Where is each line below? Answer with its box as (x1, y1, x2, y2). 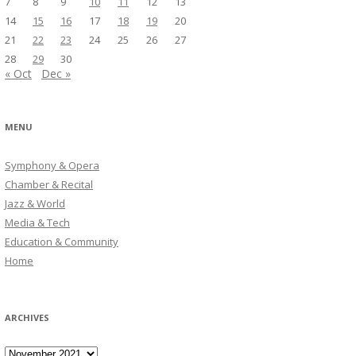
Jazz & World (5, 195, 65, 211)
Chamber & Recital (5, 176, 93, 192)
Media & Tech (5, 215, 70, 230)
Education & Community (5, 234, 118, 249)
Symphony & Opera (5, 157, 99, 172)
